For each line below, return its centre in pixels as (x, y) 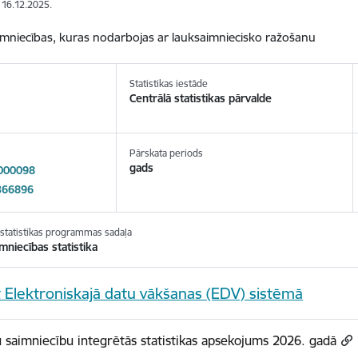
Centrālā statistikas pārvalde (201, 98)
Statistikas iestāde (169, 84)
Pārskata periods (167, 153)
